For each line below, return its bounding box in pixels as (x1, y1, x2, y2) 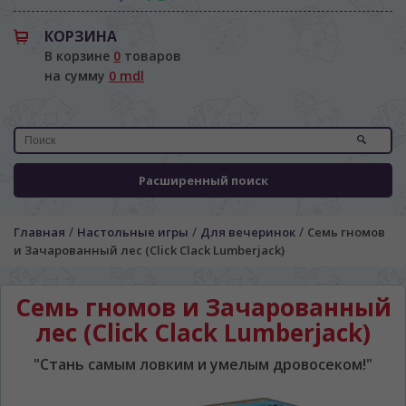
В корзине (44, 47, 113, 64)
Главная (14, 224, 65, 240)
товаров (121, 47, 181, 64)
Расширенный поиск (138, 172, 268, 188)
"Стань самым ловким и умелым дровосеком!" (34, 354, 372, 374)
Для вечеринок (200, 224, 295, 240)
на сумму (44, 67, 109, 84)
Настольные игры (77, 224, 188, 240)
